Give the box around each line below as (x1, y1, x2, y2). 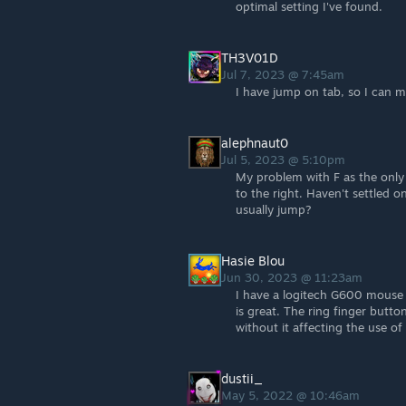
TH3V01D (221, 50, 278, 65)
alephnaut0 (221, 135, 288, 150)
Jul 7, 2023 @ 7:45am (221, 67, 348, 82)
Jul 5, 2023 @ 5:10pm (221, 152, 349, 167)
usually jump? (236, 202, 312, 217)
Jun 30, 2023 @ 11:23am (221, 270, 366, 285)
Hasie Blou (221, 253, 285, 268)
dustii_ (221, 371, 263, 386)
